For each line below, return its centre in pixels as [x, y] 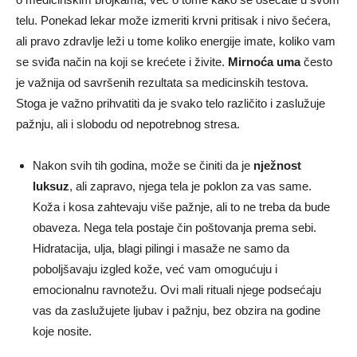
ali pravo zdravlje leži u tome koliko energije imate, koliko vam [176, 41]
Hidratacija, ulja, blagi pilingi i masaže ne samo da [161, 248]
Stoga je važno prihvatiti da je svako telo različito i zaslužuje [171, 103]
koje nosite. [62, 331]
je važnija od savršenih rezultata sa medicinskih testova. [162, 82]
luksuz [51, 186]
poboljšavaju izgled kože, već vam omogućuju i [155, 269]
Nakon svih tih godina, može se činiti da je [143, 165]
